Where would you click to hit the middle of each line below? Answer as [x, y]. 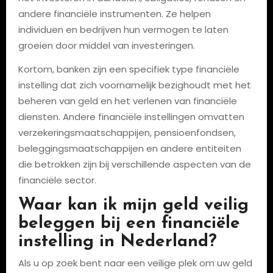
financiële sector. [57, 180]
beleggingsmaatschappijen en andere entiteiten [129, 148]
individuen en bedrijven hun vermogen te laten [123, 30]
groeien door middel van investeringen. [106, 45]
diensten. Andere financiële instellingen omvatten [131, 117]
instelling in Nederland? [117, 242]
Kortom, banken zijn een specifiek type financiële [129, 69]
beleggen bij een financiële [129, 224]
